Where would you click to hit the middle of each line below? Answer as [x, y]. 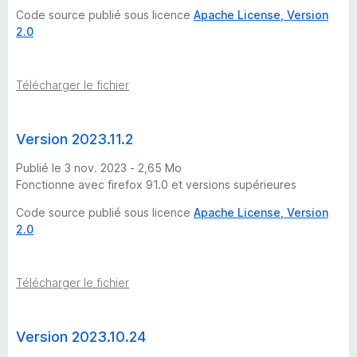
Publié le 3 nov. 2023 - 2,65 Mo [99, 167]
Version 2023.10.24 [81, 336]
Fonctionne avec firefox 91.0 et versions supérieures [156, 184]
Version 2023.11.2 [75, 139]
